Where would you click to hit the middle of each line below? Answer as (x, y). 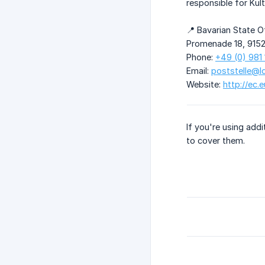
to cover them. (216, 141)
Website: (205, 85)
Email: (199, 71)
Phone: (201, 57)
